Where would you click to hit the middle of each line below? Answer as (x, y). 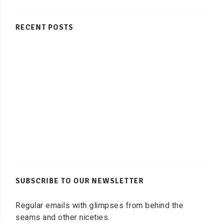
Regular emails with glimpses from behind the (99, 206)
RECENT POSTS (44, 27)
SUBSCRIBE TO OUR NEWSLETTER (80, 181)
